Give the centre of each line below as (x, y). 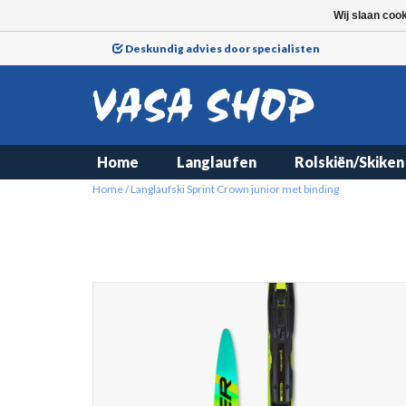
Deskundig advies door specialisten (222, 48)
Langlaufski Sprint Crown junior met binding (235, 189)
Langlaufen (217, 162)
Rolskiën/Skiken (349, 162)
